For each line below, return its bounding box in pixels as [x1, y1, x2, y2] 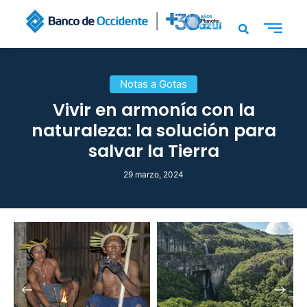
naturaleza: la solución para [31, 118, 276, 143]
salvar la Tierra [88, 138, 219, 163]
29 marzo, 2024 [123, 169, 184, 180]
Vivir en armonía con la [52, 97, 255, 122]
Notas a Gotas [120, 77, 187, 90]
